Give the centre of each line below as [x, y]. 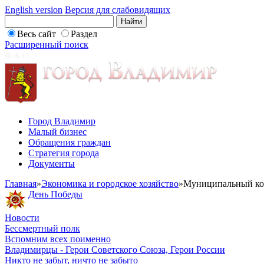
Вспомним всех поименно [58, 239]
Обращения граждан [70, 142]
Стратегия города [64, 153]
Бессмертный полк [42, 228]
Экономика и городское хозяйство [110, 184]
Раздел [84, 34]
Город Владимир [62, 121]
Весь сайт [37, 34]
